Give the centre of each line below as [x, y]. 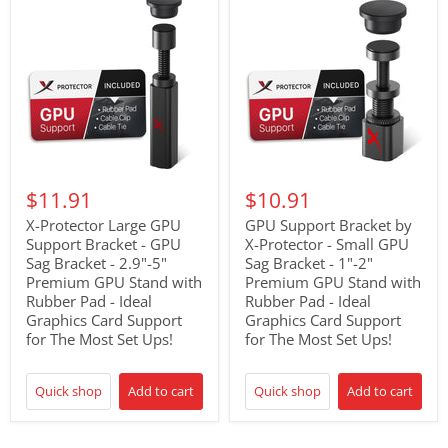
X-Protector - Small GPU [327, 244]
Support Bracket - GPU [103, 244]
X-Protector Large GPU [103, 225]
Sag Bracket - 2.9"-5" [96, 263]
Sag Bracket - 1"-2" [309, 263]
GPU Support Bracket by [328, 225]
